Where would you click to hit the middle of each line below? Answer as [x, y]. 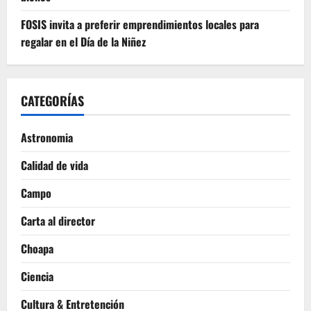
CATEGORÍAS [52, 101]
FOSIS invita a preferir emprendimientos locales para [140, 25]
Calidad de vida [54, 166]
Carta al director [58, 221]
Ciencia [37, 277]
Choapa [37, 249]
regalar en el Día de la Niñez [83, 42]
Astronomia [47, 138]
